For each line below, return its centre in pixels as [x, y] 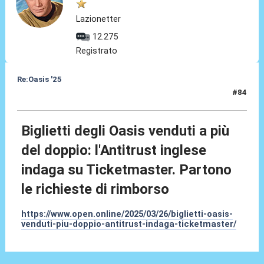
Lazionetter [99, 19]
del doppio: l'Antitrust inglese [114, 151]
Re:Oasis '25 [39, 80]
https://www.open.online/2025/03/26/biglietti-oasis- [127, 214]
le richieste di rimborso [95, 189]
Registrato [97, 51]
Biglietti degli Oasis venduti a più [126, 131]
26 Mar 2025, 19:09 [53, 97]
